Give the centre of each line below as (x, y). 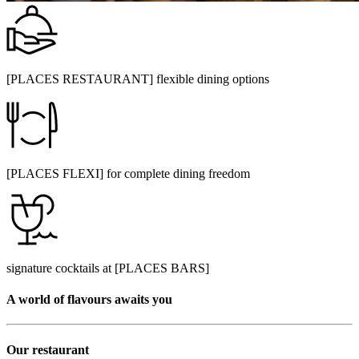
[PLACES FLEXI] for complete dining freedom (128, 173)
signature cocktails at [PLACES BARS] (108, 268)
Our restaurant (48, 349)
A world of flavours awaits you (89, 300)
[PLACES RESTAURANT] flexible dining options (138, 79)
